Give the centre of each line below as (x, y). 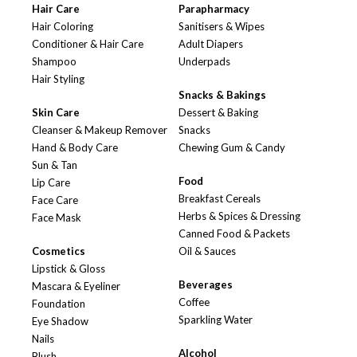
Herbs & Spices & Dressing (239, 216)
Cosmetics (59, 251)
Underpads (204, 62)
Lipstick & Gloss (69, 269)
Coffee (194, 302)
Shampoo (54, 62)
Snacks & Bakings (222, 95)
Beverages (206, 285)
